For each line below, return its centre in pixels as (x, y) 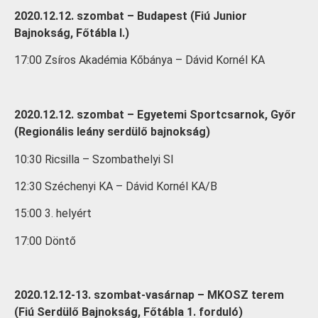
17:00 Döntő (45, 241)
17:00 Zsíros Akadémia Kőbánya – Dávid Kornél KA (139, 60)
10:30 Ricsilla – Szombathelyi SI (94, 159)
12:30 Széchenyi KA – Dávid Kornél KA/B (116, 186)
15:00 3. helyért (53, 214)
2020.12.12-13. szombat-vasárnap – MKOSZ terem (149, 295)
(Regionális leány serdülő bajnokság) (112, 132)
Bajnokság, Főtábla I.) (72, 33)
